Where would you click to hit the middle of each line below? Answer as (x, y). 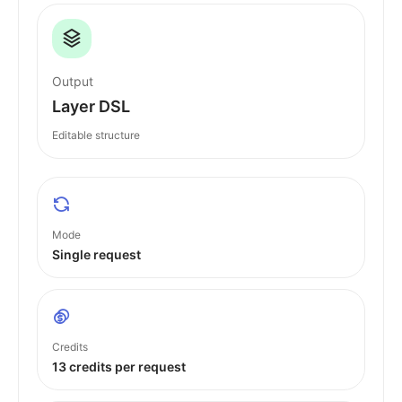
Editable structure (96, 135)
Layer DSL (91, 106)
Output (73, 81)
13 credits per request (119, 367)
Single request (96, 254)
